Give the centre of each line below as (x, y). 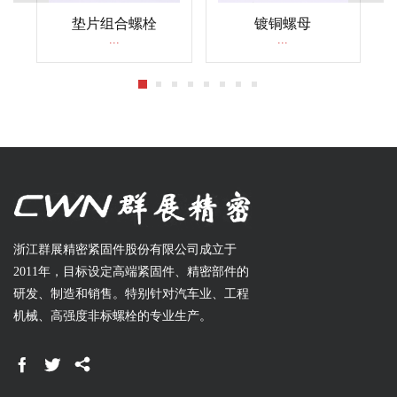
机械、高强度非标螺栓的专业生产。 (113, 316)
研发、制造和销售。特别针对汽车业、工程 (131, 294)
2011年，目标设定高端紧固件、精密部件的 (131, 272)
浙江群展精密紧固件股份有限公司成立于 (125, 250)
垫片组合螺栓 (114, 24)
